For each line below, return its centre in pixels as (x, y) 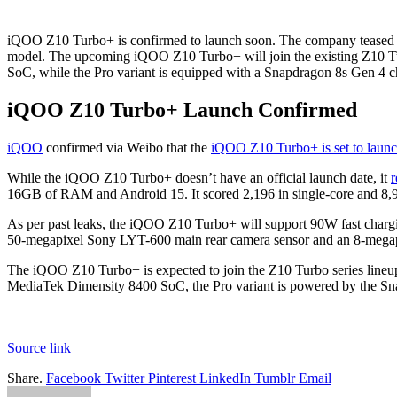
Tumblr (275, 378)
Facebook (74, 378)
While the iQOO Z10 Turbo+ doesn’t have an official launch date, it (199, 178)
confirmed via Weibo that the (127, 148)
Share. (25, 378)
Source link (39, 348)
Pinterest (172, 378)
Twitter (125, 378)
